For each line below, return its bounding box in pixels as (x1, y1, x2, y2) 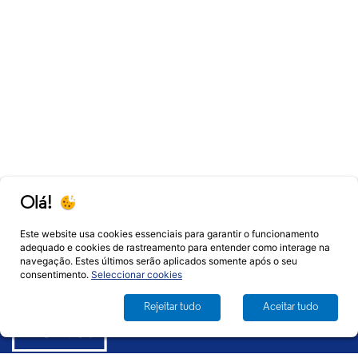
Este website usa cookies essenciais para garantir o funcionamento (20, 228, 319, 240)
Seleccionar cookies (91, 268, 182, 280)
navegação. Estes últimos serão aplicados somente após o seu (20, 255, 297, 267)
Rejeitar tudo (144, 301, 201, 313)
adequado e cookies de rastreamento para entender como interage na (20, 241, 330, 253)
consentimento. (20, 268, 91, 280)
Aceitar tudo (263, 301, 318, 313)
